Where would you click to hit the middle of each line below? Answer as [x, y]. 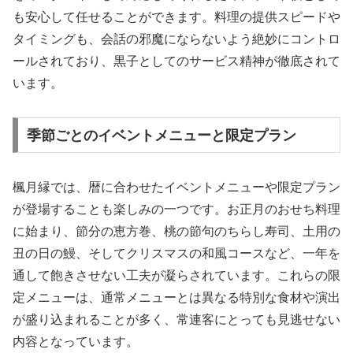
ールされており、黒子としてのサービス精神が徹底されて [176, 61]
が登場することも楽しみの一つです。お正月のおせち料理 [176, 209]
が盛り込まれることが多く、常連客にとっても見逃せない [176, 319]
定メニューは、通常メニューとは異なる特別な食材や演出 [176, 297]
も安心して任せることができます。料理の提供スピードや [176, 17]
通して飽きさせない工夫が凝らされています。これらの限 [176, 275]
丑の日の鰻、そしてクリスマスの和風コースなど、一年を [176, 253]
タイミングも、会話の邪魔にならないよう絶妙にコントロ [176, 39]
